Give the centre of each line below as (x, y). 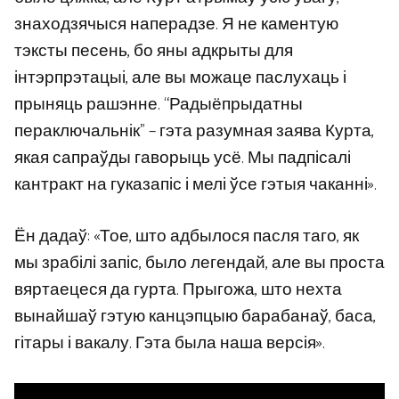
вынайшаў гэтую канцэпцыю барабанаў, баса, (195, 317)
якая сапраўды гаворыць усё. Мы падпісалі (183, 158)
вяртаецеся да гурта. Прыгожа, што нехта (178, 290)
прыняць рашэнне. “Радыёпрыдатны (159, 104)
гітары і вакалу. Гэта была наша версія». (170, 344)
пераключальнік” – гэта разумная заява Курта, (194, 131)
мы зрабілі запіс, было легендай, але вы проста (199, 264)
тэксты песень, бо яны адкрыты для (154, 51)
